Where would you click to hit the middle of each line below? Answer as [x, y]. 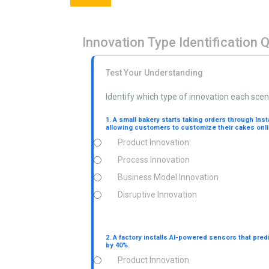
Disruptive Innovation [157, 194]
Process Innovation [154, 159]
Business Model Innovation [168, 177]
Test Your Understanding [154, 72]
